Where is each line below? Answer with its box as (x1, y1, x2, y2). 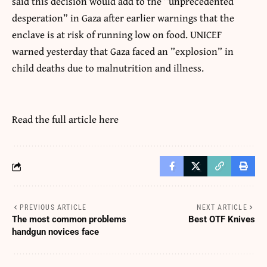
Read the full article (12, 111, 99, 127)
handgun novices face (12, 226, 99, 238)
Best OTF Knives (188, 214, 255, 225)
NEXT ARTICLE (197, 203, 247, 212)
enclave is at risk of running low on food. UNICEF (12, 27, 222, 42)
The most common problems (12, 214, 126, 225)
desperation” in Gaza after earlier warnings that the (12, 10, 234, 26)
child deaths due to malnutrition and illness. (12, 60, 204, 76)
